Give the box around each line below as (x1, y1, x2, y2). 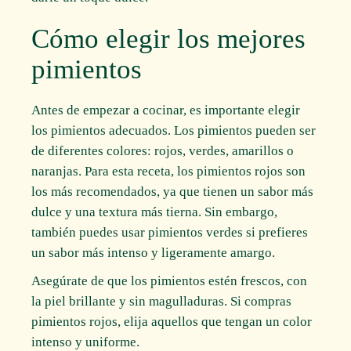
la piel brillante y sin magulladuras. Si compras (31, 294, 292, 309)
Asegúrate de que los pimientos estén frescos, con (31, 273, 308, 289)
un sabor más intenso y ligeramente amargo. (31, 245, 276, 261)
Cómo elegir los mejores (31, 24, 306, 55)
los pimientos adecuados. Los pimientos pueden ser (31, 123, 317, 139)
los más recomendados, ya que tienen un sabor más (31, 184, 314, 200)
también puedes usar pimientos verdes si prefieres (31, 225, 309, 241)
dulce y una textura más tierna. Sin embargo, (31, 204, 278, 220)
